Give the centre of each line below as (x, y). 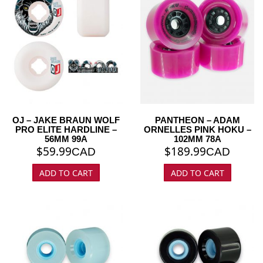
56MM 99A (66, 139)
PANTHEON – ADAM (197, 120)
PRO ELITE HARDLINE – (66, 130)
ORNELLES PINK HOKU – (197, 130)
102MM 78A (197, 139)
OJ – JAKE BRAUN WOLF (66, 120)
